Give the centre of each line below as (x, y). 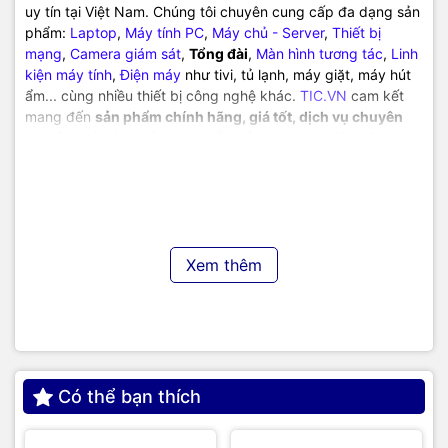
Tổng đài (218, 54)
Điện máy (150, 75)
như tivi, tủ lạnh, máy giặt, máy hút (296, 75)
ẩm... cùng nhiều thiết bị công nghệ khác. (162, 96)
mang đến (60, 117)
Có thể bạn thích (129, 397)
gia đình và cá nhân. (91, 159)
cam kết (375, 96)
